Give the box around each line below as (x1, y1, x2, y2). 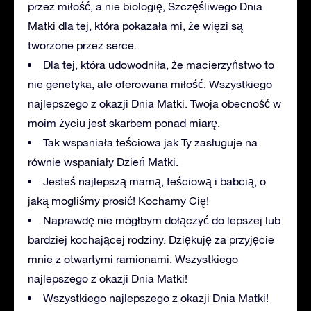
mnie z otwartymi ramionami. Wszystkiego (28, 252, 238, 265)
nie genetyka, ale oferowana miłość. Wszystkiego (28, 77, 272, 90)
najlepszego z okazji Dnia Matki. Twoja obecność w (28, 96, 281, 110)
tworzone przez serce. (28, 38, 137, 51)
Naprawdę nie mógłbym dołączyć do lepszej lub (43, 213, 280, 226)
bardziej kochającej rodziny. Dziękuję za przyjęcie (28, 233, 274, 246)
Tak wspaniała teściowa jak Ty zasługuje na (43, 135, 258, 149)
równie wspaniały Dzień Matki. (28, 155, 178, 168)
